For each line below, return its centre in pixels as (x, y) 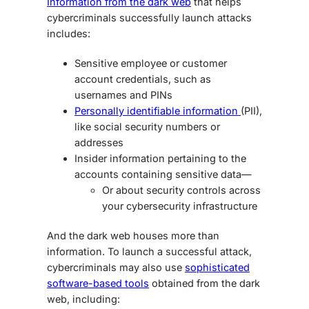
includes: (69, 34)
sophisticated (217, 268)
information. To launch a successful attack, (149, 252)
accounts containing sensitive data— (163, 175)
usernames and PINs (123, 95)
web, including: (85, 299)
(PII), (251, 111)
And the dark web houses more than (133, 236)
